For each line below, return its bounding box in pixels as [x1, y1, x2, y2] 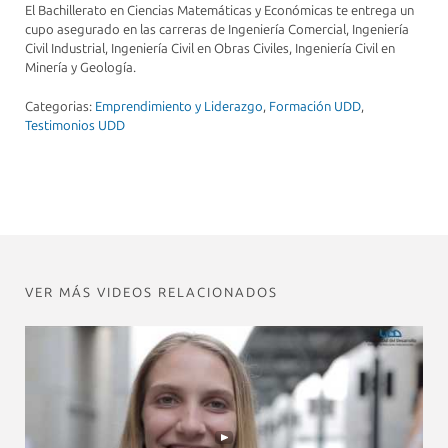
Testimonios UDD [25, 117, 125, 133]
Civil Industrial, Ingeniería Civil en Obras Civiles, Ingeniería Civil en [25, 41, 395, 57]
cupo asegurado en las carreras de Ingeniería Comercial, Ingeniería [25, 22, 409, 38]
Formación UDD [269, 98, 361, 114]
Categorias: [25, 98, 95, 114]
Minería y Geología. [25, 60, 136, 76]
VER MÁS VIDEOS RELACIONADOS [25, 284, 278, 300]
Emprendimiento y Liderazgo [95, 98, 263, 114]
